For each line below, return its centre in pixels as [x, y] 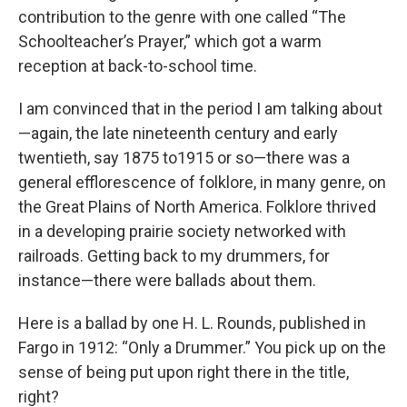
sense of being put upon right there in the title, [184, 372]
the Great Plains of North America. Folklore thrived [197, 207]
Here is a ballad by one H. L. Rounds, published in [192, 323]
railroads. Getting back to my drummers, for [174, 256]
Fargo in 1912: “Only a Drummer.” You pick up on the [202, 347]
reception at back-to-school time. [138, 66]
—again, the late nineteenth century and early [178, 133]
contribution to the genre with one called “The [182, 17]
